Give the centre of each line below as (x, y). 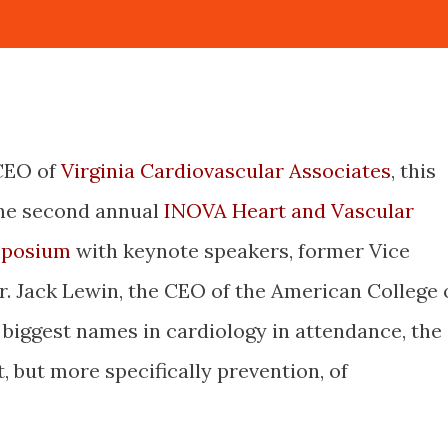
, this (413, 170)
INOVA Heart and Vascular (289, 210)
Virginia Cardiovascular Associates (226, 170)
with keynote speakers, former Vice (240, 250)
